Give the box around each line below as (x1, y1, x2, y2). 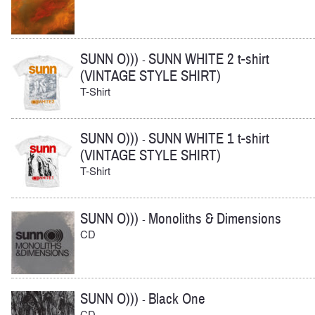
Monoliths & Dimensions (148, 210, 281, 229)
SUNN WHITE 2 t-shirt (148, 49, 269, 69)
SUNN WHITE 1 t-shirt (148, 129, 269, 149)
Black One (148, 289, 205, 309)
